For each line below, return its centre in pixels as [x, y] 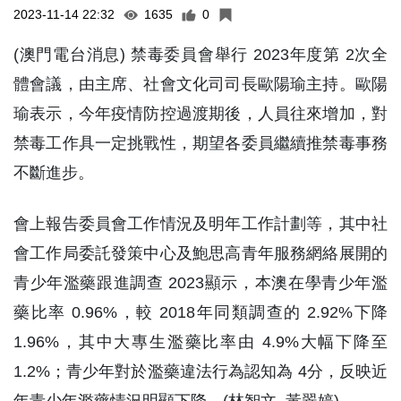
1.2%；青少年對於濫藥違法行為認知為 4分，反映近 [200, 354]
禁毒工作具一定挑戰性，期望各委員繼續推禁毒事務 [200, 126]
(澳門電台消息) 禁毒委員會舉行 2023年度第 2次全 [200, 38]
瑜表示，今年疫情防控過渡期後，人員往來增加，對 [200, 97]
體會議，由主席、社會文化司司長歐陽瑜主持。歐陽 [200, 67]
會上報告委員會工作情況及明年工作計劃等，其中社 [200, 207]
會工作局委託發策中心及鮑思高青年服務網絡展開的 [200, 236]
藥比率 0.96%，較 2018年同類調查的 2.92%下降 [200, 295]
